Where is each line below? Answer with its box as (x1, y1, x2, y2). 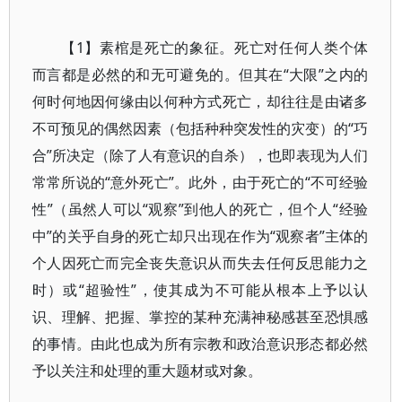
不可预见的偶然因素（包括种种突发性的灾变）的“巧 (32, 118, 369, 138)
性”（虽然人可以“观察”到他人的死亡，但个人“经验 (32, 199, 369, 219)
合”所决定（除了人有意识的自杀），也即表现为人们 (32, 145, 369, 165)
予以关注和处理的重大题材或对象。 (32, 361, 262, 380)
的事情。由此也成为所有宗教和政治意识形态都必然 (32, 334, 369, 354)
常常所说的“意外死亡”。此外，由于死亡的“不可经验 (32, 172, 369, 192)
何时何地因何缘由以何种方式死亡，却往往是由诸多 (32, 92, 369, 111)
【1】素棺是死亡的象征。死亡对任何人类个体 (61, 38, 369, 57)
